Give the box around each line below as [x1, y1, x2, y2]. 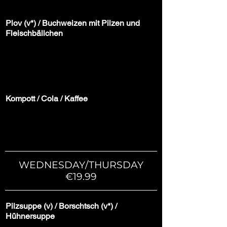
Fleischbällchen [6, 28, 63, 38]
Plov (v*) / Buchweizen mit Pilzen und [6, 18, 140, 28]
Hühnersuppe [6, 211, 55, 221]
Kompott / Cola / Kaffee [6, 93, 88, 103]
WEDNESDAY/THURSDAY [19, 159, 143, 171]
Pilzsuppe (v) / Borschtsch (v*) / [6, 201, 117, 211]
